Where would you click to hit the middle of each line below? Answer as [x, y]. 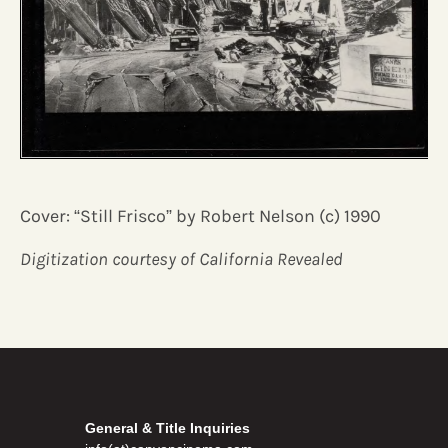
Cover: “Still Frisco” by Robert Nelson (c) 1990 [200, 215]
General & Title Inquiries [167, 427]
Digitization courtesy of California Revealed [181, 258]
